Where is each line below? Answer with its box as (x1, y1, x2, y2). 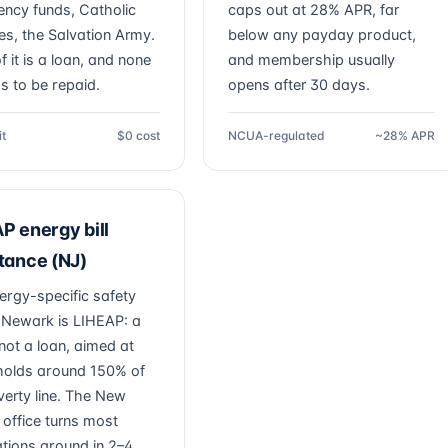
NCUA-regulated (228, 128, 325, 143)
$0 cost (117, 128, 160, 143)
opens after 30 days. (228, 76, 370, 94)
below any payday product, (228, 26, 416, 44)
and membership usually (228, 51, 395, 69)
